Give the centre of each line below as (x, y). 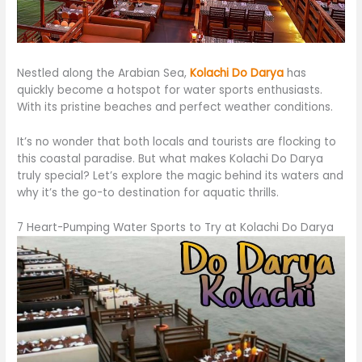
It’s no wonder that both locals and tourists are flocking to (177, 142)
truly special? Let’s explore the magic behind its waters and (181, 176)
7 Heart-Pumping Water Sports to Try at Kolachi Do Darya (176, 227)
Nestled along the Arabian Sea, (104, 74)
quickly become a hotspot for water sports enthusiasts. (170, 90)
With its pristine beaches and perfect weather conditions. (175, 107)
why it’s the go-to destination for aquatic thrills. (148, 193)
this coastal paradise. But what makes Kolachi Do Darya (170, 159)
